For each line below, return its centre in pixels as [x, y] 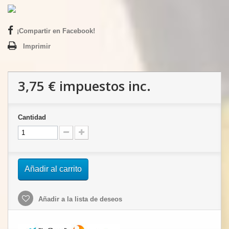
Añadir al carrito [53, 169]
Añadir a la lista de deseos [79, 199]
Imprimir [37, 46]
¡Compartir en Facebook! [56, 31]
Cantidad [32, 117]
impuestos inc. [103, 86]
